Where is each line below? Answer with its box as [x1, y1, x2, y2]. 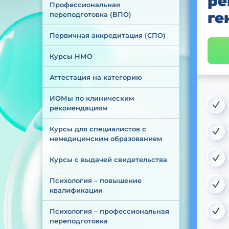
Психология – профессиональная [49, 207, 171, 215]
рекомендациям [49, 104, 107, 112]
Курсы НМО [49, 52, 93, 60]
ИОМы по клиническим [49, 94, 136, 102]
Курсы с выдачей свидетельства [49, 155, 167, 164]
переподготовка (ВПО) [49, 10, 131, 18]
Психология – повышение [49, 176, 144, 185]
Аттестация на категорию [49, 73, 142, 81]
